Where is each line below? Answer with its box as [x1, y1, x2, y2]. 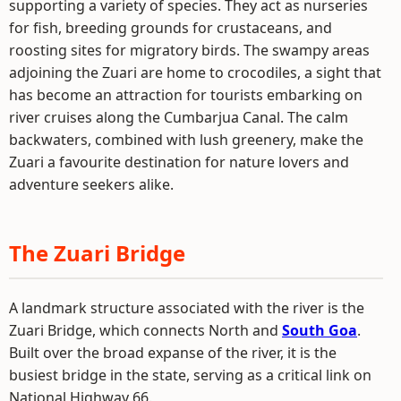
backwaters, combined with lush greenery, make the [9, 130, 363, 150]
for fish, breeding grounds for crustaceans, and [9, 18, 332, 38]
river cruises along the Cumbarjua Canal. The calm [9, 107, 348, 128]
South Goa [282, 320, 357, 341]
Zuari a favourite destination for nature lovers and [9, 152, 349, 173]
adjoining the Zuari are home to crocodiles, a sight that [9, 63, 381, 83]
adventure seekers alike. [9, 175, 174, 195]
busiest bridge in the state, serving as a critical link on [9, 365, 371, 386]
